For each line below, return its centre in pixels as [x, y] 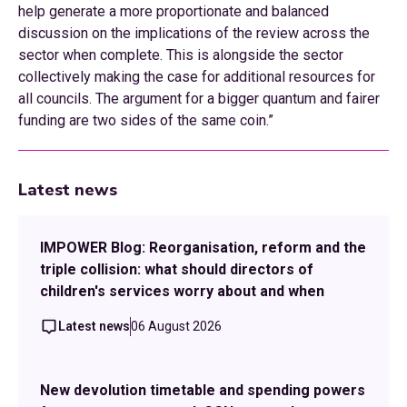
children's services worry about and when [182, 291]
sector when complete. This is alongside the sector [181, 55]
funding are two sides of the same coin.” [146, 120]
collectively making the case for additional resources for [197, 77]
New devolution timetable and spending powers [203, 390]
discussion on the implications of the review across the [194, 33]
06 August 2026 [176, 326]
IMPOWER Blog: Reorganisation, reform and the [203, 248]
